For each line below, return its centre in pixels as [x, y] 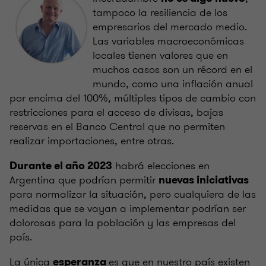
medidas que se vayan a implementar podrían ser [128, 208]
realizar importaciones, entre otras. [95, 140]
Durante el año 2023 [61, 165]
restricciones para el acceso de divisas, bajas [116, 112]
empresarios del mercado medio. [170, 26]
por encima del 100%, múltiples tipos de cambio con [133, 98]
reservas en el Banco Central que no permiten [117, 126]
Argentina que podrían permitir [84, 180]
